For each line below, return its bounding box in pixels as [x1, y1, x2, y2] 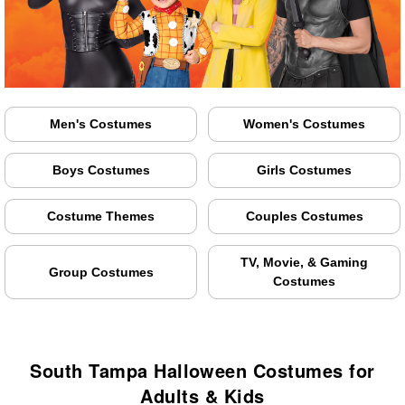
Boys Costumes [52, 163, 150, 178]
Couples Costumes [245, 209, 363, 224]
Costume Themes [47, 209, 155, 224]
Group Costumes [48, 264, 154, 279]
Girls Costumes [257, 163, 352, 178]
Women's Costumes [243, 117, 365, 132]
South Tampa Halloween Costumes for [30, 357, 375, 384]
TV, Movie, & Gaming [240, 255, 368, 270]
